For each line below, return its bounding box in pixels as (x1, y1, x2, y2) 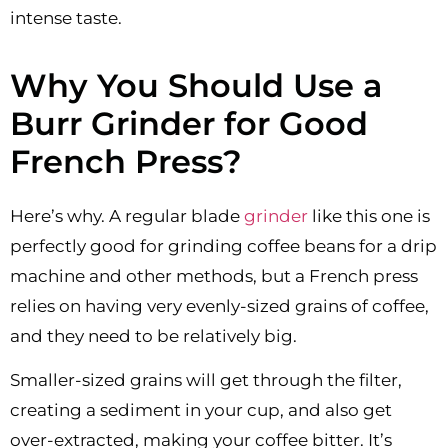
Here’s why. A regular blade (10, 206, 244, 227)
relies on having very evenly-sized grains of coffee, (10, 296, 429, 317)
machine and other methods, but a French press (10, 266, 418, 287)
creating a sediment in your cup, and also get (10, 400, 392, 421)
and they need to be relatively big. (10, 326, 297, 347)
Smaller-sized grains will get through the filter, (10, 370, 402, 391)
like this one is (308, 206, 430, 227)
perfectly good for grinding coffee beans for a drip (10, 236, 437, 257)
